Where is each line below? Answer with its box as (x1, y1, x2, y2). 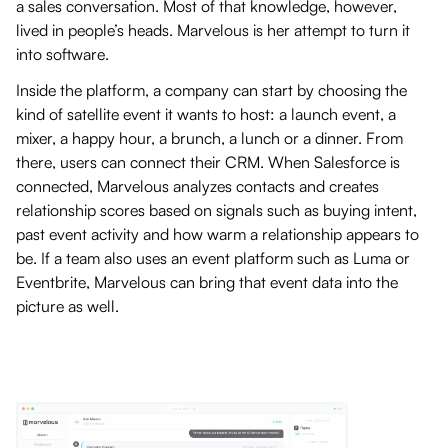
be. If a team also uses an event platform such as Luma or (16, 247, 410, 268)
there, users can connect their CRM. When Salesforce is (16, 151, 400, 172)
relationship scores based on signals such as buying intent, (16, 199, 417, 220)
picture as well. (16, 295, 127, 316)
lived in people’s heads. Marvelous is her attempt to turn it (16, 19, 410, 40)
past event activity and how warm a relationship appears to (16, 223, 419, 244)
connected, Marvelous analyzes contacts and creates (16, 175, 379, 196)
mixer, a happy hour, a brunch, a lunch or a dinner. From (16, 127, 403, 148)
